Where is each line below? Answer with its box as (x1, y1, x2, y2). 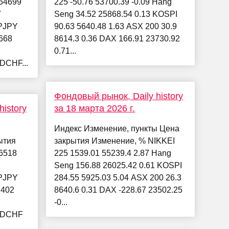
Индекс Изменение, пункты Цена (54, 124, 180, 133)
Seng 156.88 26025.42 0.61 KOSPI (54, 161, 182, 170)
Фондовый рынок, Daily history (54, 91, 184, 102)
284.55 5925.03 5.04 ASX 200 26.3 (54, 173, 182, 182)
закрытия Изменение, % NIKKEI (54, 136, 175, 146)
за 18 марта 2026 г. (54, 103, 135, 114)
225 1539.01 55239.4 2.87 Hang (54, 149, 172, 158)
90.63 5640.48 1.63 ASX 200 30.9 (54, 22, 177, 31)
